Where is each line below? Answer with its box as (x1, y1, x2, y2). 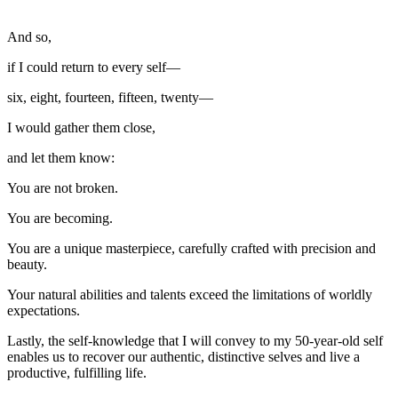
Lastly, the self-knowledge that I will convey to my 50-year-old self (7, 332, 383, 348)
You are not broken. (7, 179, 118, 195)
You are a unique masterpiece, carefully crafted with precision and (7, 240, 376, 256)
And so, (7, 28, 52, 44)
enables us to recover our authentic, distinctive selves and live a (7, 348, 360, 364)
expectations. (7, 302, 80, 318)
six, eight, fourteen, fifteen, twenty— (7, 89, 213, 105)
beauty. (7, 256, 47, 272)
